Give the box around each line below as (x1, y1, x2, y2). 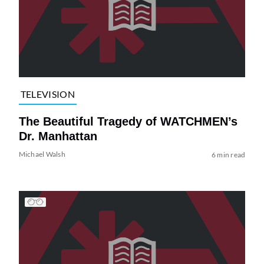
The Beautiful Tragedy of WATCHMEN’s (18, 115, 237, 128)
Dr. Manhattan (18, 130, 97, 143)
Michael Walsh (18, 150, 65, 159)
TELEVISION (20, 88, 75, 100)
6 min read (211, 150, 246, 160)
